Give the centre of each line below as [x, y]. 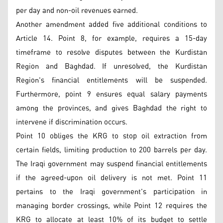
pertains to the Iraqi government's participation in [111, 192]
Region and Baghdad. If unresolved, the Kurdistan [111, 66]
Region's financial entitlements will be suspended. [111, 80]
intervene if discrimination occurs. [72, 122]
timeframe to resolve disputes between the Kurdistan [111, 52]
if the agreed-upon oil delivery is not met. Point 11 [111, 178]
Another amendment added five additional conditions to [111, 24]
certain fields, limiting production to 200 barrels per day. [111, 150]
